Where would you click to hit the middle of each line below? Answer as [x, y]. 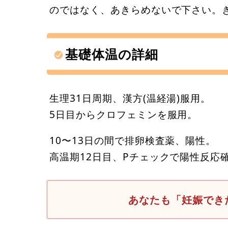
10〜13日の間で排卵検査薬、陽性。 [133, 140]
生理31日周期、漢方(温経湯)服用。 [130, 98]
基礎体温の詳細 [112, 54]
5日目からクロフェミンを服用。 [124, 114]
